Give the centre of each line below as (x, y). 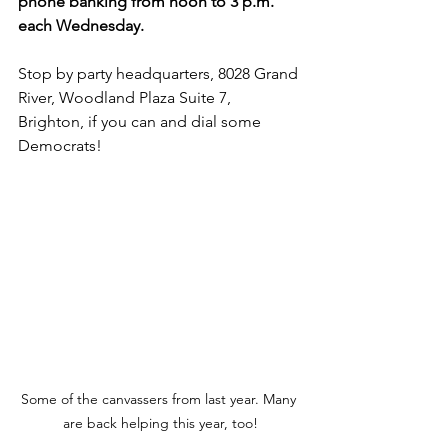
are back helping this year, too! (160, 423)
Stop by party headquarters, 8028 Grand (160, 73)
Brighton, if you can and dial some (141, 121)
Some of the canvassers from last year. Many (160, 399)
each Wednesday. (83, 25)
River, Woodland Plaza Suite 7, (126, 97)
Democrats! (62, 145)
